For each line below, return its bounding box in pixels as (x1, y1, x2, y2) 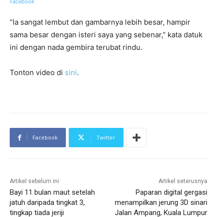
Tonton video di (10, 68, 65, 77)
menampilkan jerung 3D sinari (114, 198, 207, 207)
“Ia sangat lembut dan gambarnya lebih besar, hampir (10, 17, 190, 27)
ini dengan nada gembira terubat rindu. (10, 43, 142, 52)
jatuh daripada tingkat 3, (10, 198, 85, 207)
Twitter (96, 134, 115, 141)
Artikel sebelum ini (10, 178, 59, 185)
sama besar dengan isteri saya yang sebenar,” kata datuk (10, 30, 202, 40)
